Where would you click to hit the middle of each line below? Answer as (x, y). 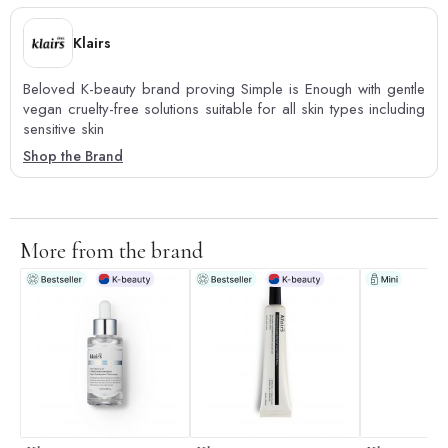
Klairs (92, 43)
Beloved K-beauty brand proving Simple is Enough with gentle (224, 89)
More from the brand (111, 251)
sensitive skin (63, 129)
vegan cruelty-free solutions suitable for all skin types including (224, 109)
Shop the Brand (73, 156)
